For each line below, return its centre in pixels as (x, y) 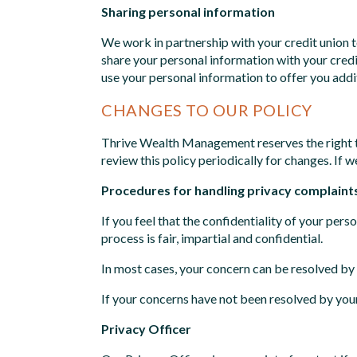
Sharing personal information (188, 11)
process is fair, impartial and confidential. (212, 237)
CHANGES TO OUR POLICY (207, 110)
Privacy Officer (146, 328)
